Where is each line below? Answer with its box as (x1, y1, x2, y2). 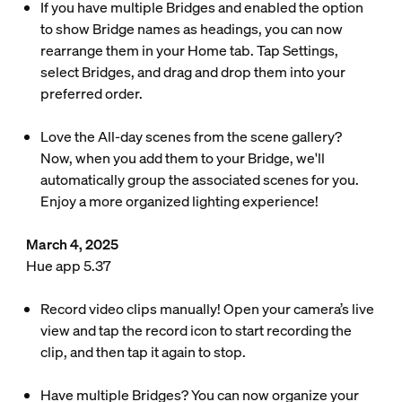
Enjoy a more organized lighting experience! (39, 191, 319, 211)
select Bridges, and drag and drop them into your (39, 62, 345, 82)
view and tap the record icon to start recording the (39, 320, 352, 340)
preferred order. (39, 83, 143, 103)
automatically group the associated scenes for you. (39, 170, 359, 189)
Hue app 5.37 (25, 256, 111, 275)
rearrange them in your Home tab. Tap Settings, (39, 40, 338, 60)
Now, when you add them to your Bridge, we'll (39, 148, 325, 168)
